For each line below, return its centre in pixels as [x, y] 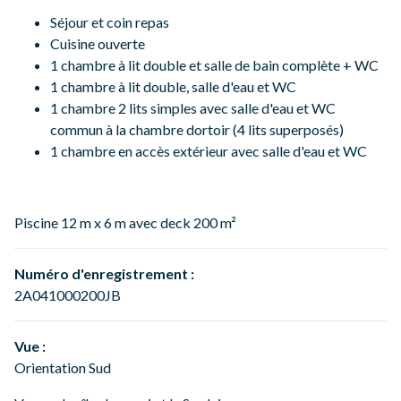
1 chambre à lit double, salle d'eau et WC [173, 87]
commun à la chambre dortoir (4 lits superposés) [197, 130]
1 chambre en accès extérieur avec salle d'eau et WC [209, 151]
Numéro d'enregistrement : [104, 274]
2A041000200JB [68, 295]
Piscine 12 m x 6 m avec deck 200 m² [125, 223]
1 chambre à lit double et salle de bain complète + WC [214, 65]
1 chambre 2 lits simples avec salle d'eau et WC [193, 108]
